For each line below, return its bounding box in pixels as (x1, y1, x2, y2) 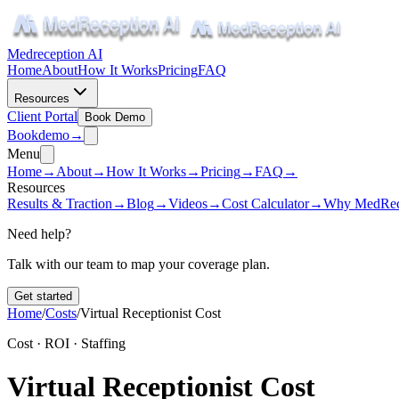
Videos (168, 196, 208, 211)
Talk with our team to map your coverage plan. (7, 256, 270, 272)
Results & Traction (7, 196, 112, 211)
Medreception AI (7, 46, 102, 61)
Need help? (7, 226, 71, 241)
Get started (14, 289, 72, 303)
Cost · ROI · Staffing (7, 336, 126, 351)
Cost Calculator (222, 196, 309, 211)
